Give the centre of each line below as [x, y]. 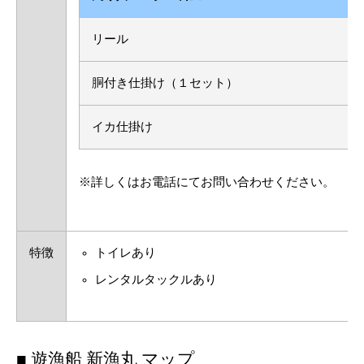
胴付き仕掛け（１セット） [165, 82]
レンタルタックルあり [156, 279]
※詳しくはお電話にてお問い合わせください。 [207, 182]
